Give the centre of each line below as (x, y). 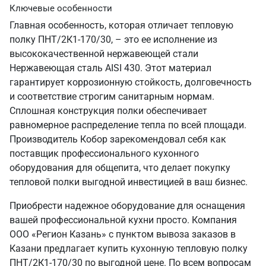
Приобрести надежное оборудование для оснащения (127, 206)
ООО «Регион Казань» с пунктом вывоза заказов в (123, 234)
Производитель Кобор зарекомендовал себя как (118, 139)
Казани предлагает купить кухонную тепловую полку (129, 248)
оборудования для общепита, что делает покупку (120, 168)
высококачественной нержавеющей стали (104, 54)
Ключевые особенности (61, 8)
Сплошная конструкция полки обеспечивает (108, 111)
